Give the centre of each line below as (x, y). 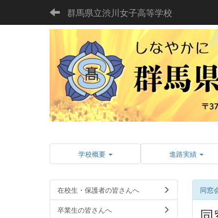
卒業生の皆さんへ (85, 209)
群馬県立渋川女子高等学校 (120, 12)
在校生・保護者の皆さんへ (98, 190)
